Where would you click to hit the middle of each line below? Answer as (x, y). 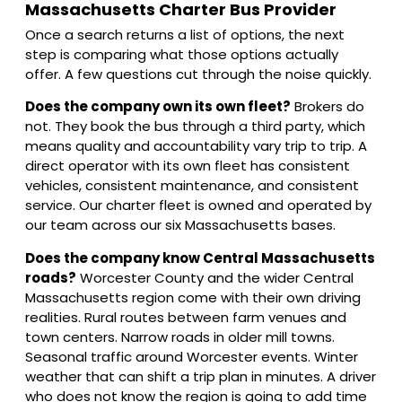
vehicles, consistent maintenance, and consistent (192, 186)
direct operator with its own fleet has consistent (188, 166)
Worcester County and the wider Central (215, 277)
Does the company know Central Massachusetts (200, 258)
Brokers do (328, 107)
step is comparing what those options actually (182, 54)
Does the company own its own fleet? (158, 107)
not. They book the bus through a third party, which (195, 127)
